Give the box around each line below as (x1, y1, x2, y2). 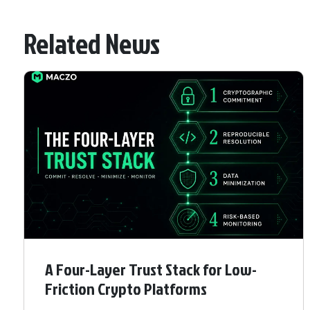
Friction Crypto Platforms (45, 277, 207, 301)
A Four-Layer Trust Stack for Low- (45, 257, 257, 282)
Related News (24, 24, 160, 64)
